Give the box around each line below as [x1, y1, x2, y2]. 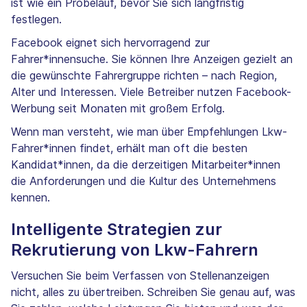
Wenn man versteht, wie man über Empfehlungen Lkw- [11, 125, 287, 139]
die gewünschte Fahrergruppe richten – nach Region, [11, 69, 277, 83]
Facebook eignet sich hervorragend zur [11, 36, 210, 50]
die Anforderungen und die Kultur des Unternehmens [11, 174, 276, 188]
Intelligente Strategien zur [11, 219, 222, 240]
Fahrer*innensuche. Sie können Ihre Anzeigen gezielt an [11, 52, 293, 66]
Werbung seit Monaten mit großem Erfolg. [11, 101, 225, 116]
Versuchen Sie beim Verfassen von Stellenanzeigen [11, 269, 269, 283]
